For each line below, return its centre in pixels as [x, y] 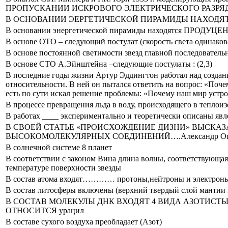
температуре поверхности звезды [63, 167]
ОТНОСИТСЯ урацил [45, 210]
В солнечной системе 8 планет [59, 147]
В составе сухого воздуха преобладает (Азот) [84, 221]
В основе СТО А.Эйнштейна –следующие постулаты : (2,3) [109, 64]
